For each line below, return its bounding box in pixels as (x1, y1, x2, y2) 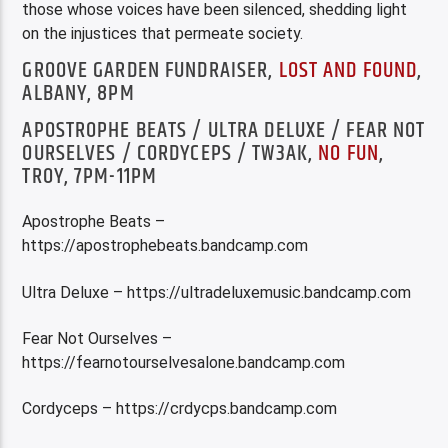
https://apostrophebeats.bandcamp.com (22, 236, 309, 256)
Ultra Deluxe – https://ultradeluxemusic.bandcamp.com (22, 282, 412, 302)
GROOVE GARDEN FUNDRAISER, (22, 53, 279, 89)
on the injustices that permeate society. (22, 23, 304, 43)
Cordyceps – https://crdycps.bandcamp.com (22, 399, 338, 419)
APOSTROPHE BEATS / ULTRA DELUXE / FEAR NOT (22, 112, 426, 148)
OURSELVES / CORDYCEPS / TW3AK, (22, 135, 319, 171)
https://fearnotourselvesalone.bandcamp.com (22, 353, 346, 373)
